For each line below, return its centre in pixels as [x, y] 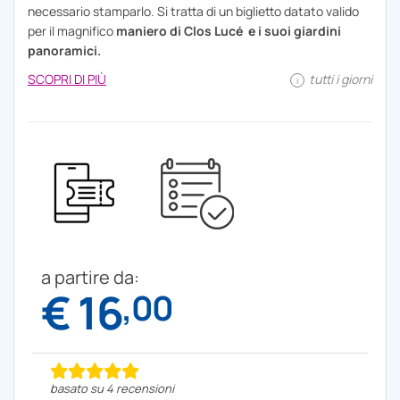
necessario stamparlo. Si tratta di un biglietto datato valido [193, 11]
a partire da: [90, 277]
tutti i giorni [339, 79]
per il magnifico [72, 30]
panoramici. [66, 50]
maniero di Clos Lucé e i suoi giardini [229, 30]
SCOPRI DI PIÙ [67, 79]
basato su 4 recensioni [112, 388]
